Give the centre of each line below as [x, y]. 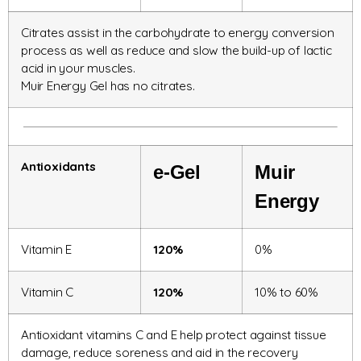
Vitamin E [47, 250]
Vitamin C [48, 293]
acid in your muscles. [78, 68]
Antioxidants [58, 167]
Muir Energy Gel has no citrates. [108, 86]
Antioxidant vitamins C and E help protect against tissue [174, 335]
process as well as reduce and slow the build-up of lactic [176, 51]
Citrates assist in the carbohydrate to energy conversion [178, 33]
